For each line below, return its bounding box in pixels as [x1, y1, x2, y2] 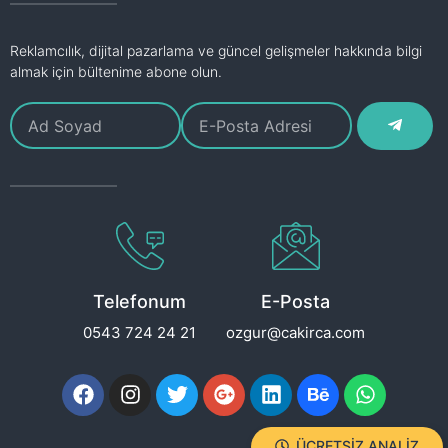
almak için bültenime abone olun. [10, 62, 222, 80]
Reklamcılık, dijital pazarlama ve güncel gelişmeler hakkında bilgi [10, 41, 422, 59]
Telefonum [93, 290, 186, 312]
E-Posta [261, 290, 330, 312]
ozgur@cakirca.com [226, 322, 365, 342]
